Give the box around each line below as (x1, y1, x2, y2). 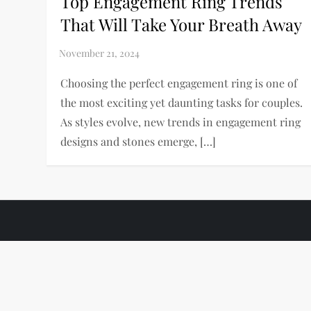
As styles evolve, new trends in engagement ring (60, 114, 301, 129)
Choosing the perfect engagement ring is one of (60, 75, 298, 90)
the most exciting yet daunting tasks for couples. (60, 94, 303, 110)
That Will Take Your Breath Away (60, 12, 303, 35)
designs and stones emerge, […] (60, 133, 217, 149)
